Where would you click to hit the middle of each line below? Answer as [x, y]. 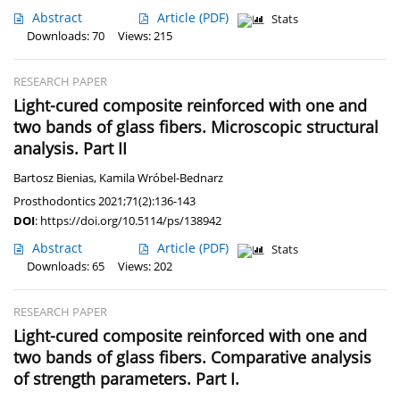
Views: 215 [145, 37]
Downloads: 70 [66, 37]
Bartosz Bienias [54, 179]
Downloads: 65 [66, 267]
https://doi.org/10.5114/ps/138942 [131, 221]
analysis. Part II [70, 149]
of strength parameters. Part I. [126, 379]
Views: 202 [145, 267]
